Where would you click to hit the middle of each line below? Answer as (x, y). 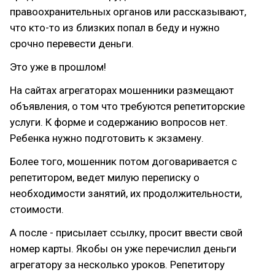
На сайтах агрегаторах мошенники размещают (122, 90)
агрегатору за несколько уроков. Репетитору (117, 265)
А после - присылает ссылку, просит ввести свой (126, 233)
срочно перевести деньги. (72, 44)
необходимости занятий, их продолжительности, (126, 193)
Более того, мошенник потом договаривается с (123, 161)
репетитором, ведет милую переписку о (105, 177)
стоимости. (37, 209)
